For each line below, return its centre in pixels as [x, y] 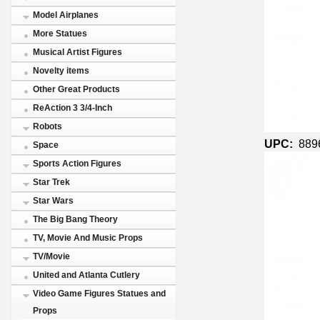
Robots [47, 126]
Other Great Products [76, 89]
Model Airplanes [66, 15]
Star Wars [53, 201]
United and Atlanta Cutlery [86, 275]
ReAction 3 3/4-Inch [72, 108]
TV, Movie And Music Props [88, 238]
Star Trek [51, 182]
